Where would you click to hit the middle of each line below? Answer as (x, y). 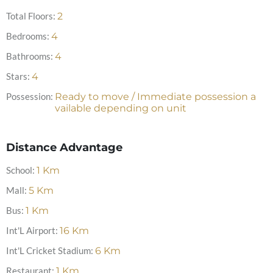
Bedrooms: (28, 36)
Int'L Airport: (32, 230)
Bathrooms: (30, 56)
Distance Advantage (64, 147)
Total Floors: (31, 16)
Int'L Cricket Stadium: (50, 250)
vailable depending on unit (121, 108)
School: (20, 170)
